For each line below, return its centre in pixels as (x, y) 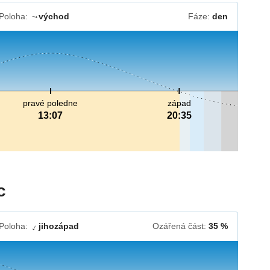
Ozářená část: (180, 226)
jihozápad (58, 226)
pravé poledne (51, 103)
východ (54, 17)
